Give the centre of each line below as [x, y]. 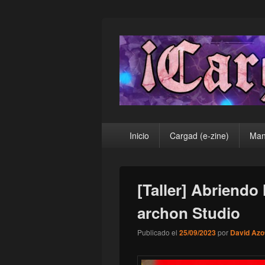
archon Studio [189, 213]
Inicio [139, 136]
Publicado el [157, 232]
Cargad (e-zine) [199, 136]
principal [119, 142]
